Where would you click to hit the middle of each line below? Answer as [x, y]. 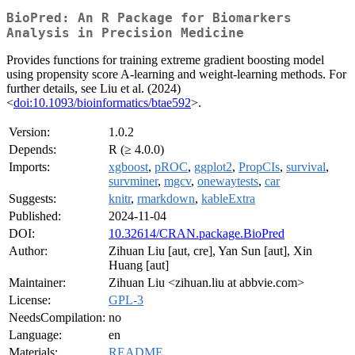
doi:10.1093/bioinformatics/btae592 [102, 103]
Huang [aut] [139, 265]
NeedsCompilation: [57, 318]
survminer [133, 181]
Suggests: [32, 199]
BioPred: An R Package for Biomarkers [149, 18]
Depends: [32, 150]
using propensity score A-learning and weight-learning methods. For [176, 74]
